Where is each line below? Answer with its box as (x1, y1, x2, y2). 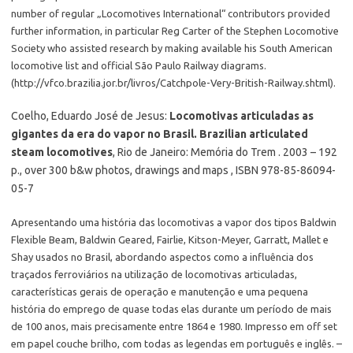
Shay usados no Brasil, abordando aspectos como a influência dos (11, 251, 314, 262)
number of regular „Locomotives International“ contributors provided (11, 8, 330, 19)
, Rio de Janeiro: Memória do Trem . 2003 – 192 (113, 146, 337, 158)
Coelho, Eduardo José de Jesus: (11, 110, 169, 122)
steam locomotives (11, 146, 113, 158)
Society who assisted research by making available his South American (11, 43, 333, 54)
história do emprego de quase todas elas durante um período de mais (11, 303, 332, 314)
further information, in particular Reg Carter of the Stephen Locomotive (11, 25, 339, 36)
